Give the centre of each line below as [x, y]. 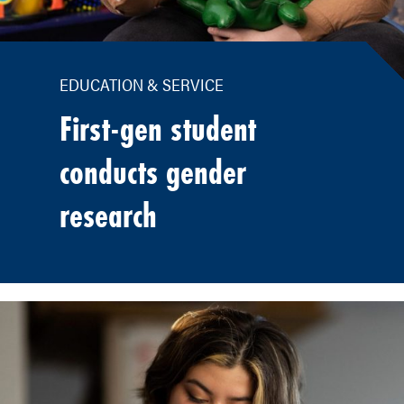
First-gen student [158, 129]
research [109, 215]
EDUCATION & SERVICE [144, 84]
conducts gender [153, 172]
